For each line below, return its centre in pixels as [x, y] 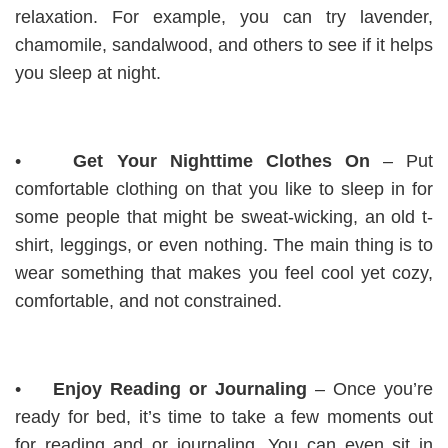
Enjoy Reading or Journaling [180, 388]
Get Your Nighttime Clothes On [221, 160]
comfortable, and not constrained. [151, 300]
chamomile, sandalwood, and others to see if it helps [224, 44]
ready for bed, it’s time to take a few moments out [224, 416]
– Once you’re [370, 388]
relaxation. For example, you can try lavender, [224, 16]
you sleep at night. [90, 72]
